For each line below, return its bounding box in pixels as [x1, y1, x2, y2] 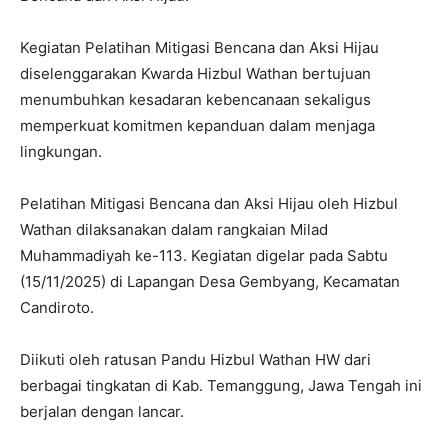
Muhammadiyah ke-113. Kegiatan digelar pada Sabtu [20, 246, 388, 266]
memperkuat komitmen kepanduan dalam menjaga [20, 116, 375, 136]
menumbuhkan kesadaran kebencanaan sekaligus [20, 90, 371, 110]
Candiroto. [20, 298, 94, 318]
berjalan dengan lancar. [20, 402, 188, 422]
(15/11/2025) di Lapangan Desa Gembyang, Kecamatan [20, 272, 400, 292]
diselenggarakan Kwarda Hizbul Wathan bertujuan [20, 64, 371, 84]
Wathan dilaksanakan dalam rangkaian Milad [20, 220, 328, 240]
